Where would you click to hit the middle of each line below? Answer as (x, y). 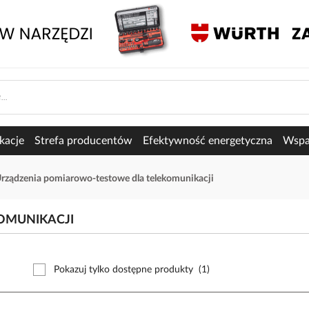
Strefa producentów (83, 141)
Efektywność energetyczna (208, 141)
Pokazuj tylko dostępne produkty (123, 270)
